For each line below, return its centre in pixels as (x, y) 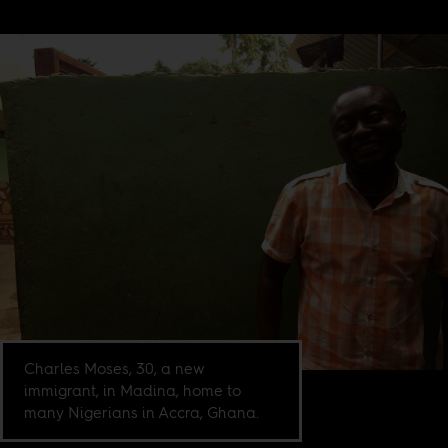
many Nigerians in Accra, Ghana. (142, 412)
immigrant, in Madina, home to (133, 390)
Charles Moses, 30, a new (115, 368)
